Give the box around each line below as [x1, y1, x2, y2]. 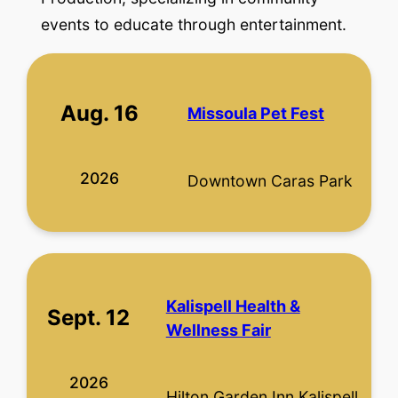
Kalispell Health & [165, 296, 300, 315]
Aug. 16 [60, 99, 139, 126]
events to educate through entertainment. [41, 14, 346, 34]
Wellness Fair [165, 320, 271, 339]
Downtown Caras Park [187, 171, 354, 190]
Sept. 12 [47, 304, 131, 330]
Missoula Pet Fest [187, 104, 325, 123]
